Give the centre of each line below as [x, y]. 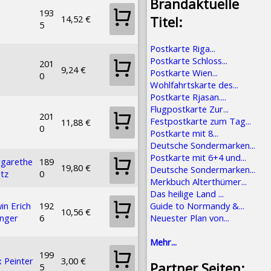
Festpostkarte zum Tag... [201, 121]
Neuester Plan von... [190, 217]
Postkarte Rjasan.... [188, 96]
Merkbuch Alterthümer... [198, 181]
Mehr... [163, 242]
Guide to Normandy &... [197, 205]
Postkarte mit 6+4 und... [198, 157]
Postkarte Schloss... [189, 60]
